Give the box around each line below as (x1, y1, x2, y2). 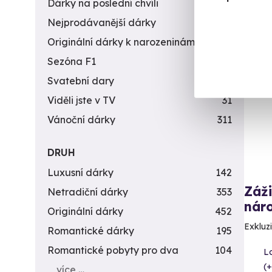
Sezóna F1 (47, 55, 96, 67)
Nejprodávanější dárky (47, 16, 156, 29)
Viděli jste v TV (47, 94, 115, 106)
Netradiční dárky (47, 186, 128, 198)
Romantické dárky (47, 225, 134, 237)
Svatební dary (47, 75, 114, 87)
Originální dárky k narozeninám (47, 36, 195, 48)
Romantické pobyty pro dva (47, 244, 178, 256)
